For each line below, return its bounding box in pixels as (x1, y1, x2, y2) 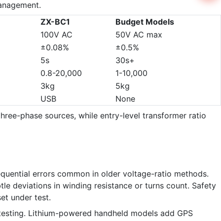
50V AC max (115, 29, 162, 39)
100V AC (40, 29, 73, 39)
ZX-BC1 (40, 16, 70, 27)
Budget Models (115, 16, 174, 27)
